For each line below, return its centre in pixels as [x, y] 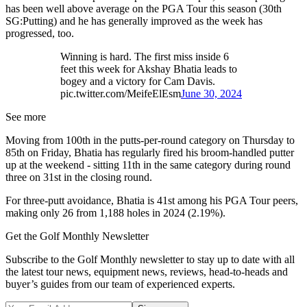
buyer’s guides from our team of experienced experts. [120, 284]
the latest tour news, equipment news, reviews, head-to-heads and [147, 272]
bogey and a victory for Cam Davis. [138, 82]
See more [26, 117]
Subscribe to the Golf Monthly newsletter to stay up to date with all [150, 260]
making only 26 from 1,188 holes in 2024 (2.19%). [115, 213]
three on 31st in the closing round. [79, 177]
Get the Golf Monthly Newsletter [77, 236]
